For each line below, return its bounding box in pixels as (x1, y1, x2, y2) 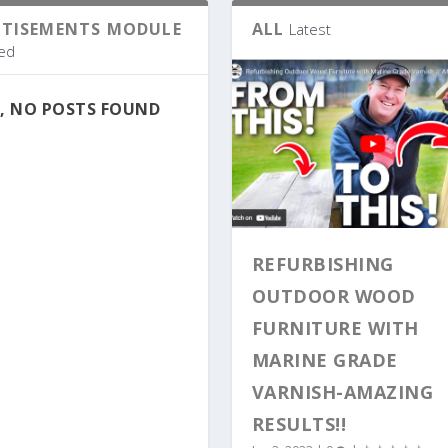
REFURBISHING (251, 252, 394, 277)
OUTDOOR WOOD (251, 284, 416, 309)
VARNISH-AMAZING (251, 380, 434, 405)
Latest (288, 19, 331, 40)
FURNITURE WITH (251, 316, 419, 341)
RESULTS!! (251, 412, 347, 437)
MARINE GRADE (251, 348, 398, 373)
